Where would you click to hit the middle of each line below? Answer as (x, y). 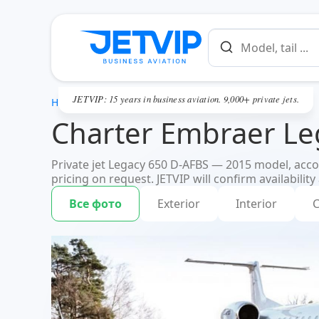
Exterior (179, 204)
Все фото (95, 204)
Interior (256, 204)
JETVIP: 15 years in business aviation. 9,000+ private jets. (186, 99)
